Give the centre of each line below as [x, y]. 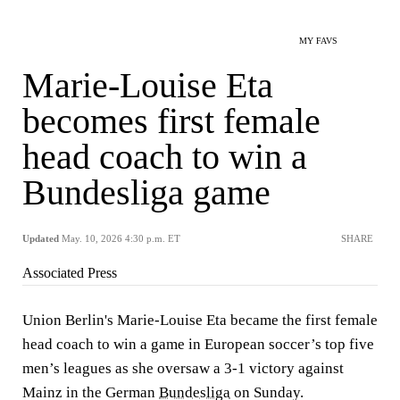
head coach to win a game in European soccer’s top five [198, 344]
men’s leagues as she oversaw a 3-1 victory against [183, 368]
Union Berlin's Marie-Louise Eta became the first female [200, 320]
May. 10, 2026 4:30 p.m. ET [121, 238]
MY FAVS [318, 41]
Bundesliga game [146, 192]
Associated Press [70, 273]
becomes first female [171, 121]
